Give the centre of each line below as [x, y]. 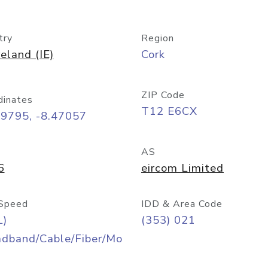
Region [158, 38]
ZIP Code [163, 95]
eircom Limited [182, 168]
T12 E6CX [169, 111]
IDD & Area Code [182, 204]
